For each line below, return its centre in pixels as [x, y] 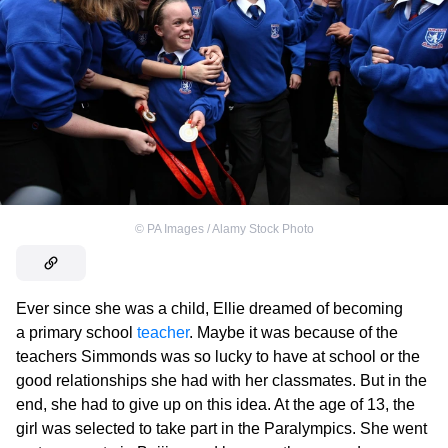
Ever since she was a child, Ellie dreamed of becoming [209, 309]
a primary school [76, 333]
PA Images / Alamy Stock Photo [230, 229]
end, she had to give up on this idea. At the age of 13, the [215, 405]
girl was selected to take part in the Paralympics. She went [221, 429]
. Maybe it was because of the [293, 333]
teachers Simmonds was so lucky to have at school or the [218, 357]
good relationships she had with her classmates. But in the [221, 381]
